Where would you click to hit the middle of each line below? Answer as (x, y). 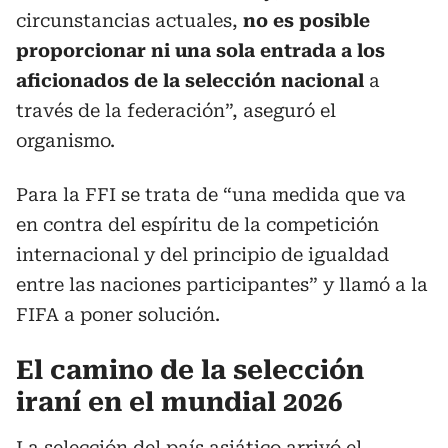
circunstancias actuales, (129, 20)
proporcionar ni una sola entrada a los (200, 50)
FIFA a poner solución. (118, 314)
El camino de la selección (190, 370)
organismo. (65, 140)
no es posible (306, 20)
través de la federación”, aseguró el (176, 110)
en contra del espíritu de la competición (197, 224)
